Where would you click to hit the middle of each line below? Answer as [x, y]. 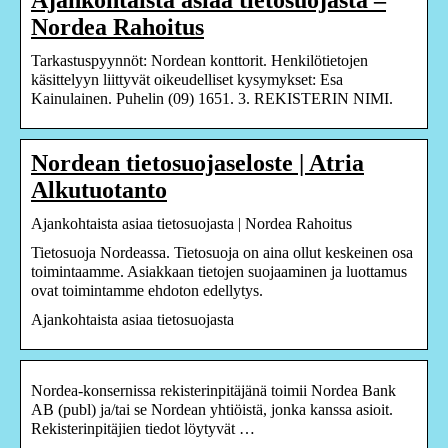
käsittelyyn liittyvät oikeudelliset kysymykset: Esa [187, 79]
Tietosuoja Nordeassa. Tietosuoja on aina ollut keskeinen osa [222, 252]
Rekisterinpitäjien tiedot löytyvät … [143, 428]
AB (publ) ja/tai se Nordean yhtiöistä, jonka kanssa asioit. [212, 409]
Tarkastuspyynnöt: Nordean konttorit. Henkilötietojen [199, 60]
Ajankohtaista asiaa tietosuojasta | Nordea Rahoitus [191, 223]
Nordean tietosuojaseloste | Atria [197, 162]
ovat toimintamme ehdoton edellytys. [147, 290]
